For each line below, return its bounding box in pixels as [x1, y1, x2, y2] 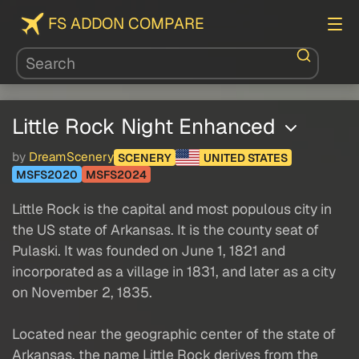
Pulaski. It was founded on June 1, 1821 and [12, 241, 285, 260]
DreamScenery [29, 149, 114, 166]
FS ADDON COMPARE [48, 14, 204, 34]
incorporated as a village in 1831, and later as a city [12, 262, 336, 281]
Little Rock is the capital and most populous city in [12, 200, 332, 219]
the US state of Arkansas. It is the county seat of [12, 220, 319, 240]
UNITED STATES [203, 150, 288, 165]
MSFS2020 [16, 167, 78, 182]
